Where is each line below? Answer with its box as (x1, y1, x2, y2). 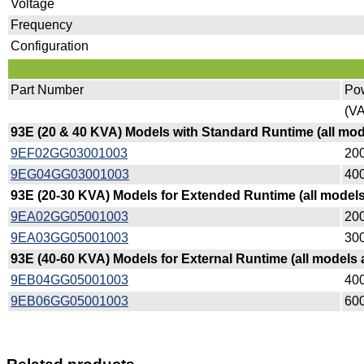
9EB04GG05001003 (11, 272, 128, 287)
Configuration (11, 38, 89, 53)
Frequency (11, 17, 72, 32)
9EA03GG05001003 (11, 230, 128, 245)
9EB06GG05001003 (11, 293, 128, 308)
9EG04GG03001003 (11, 167, 129, 181)
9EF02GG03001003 (11, 145, 128, 160)
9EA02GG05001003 (11, 209, 128, 223)
